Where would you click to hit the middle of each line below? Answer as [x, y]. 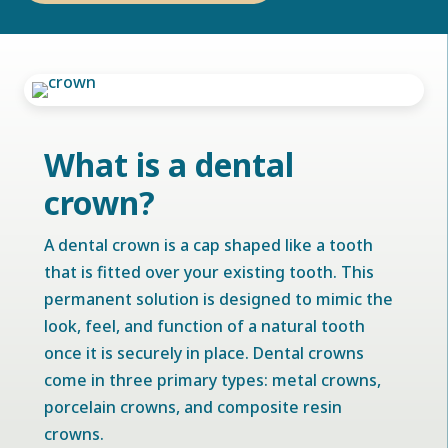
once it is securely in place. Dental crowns [204, 353]
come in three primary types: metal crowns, [213, 380]
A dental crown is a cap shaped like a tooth [209, 245]
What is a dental [169, 164]
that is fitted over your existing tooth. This [209, 272]
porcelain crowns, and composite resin [193, 407]
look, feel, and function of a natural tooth [205, 326]
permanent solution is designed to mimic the [219, 299]
